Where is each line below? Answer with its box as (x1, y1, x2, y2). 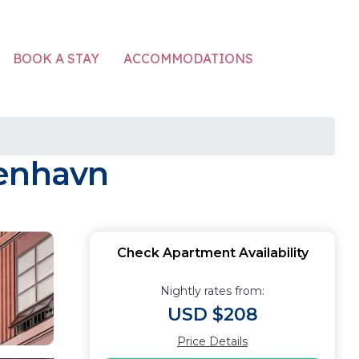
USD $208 (167, 304, 258, 325)
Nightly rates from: (160, 284, 264, 298)
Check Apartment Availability (116, 245, 309, 260)
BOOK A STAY (13, 50, 99, 67)
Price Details (177, 334, 248, 349)
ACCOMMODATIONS (123, 50, 253, 67)
